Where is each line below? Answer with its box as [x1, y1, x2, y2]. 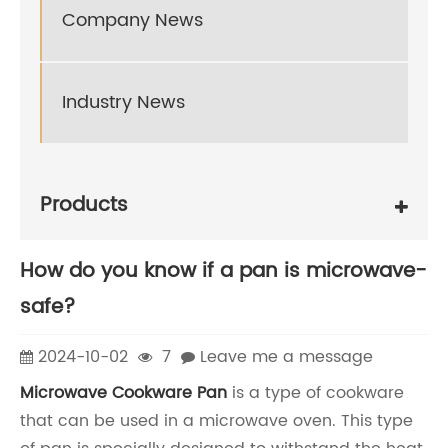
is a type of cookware [227, 380, 404, 406]
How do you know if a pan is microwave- [20, 254, 427, 288]
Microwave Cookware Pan [20, 380, 227, 406]
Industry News [62, 88, 185, 118]
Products [40, 189, 128, 223]
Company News [62, 6, 203, 36]
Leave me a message [200, 343, 373, 370]
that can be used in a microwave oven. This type [20, 408, 413, 434]
